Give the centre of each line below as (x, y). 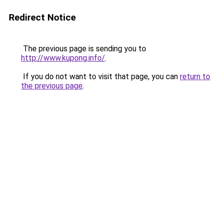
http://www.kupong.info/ (63, 58)
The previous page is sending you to (84, 49)
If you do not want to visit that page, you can (100, 77)
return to (195, 77)
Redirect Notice (42, 17)
